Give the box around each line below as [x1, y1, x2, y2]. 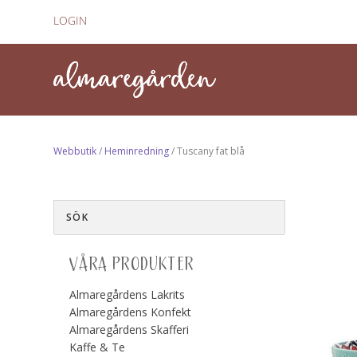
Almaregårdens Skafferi [69, 321, 190, 337]
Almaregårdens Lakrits [69, 286, 186, 302]
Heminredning [104, 143, 170, 158]
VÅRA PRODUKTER [69, 252, 194, 277]
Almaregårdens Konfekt [69, 304, 192, 320]
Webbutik [53, 143, 97, 158]
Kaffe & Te [69, 339, 126, 355]
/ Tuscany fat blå [169, 143, 245, 158]
